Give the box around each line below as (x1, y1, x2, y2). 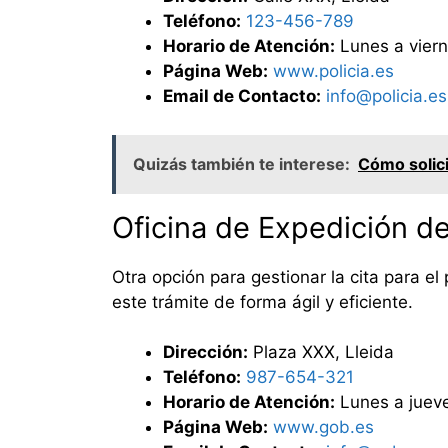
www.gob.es (273, 417, 374, 438)
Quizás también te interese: (133, 153, 350, 174)
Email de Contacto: (163, 86, 321, 107)
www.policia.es (273, 61, 394, 82)
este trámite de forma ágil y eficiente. (112, 291, 413, 312)
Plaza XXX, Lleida (248, 342, 394, 363)
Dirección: (163, 342, 248, 363)
